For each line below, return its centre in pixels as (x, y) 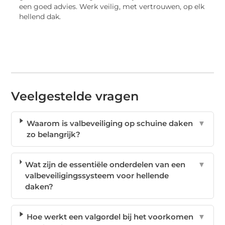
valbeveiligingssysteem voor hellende (97, 176)
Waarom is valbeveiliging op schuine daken (109, 124)
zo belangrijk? (53, 135)
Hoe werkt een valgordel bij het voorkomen (110, 217)
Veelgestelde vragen (75, 96)
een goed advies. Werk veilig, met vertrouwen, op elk (112, 7)
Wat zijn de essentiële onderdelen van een (105, 165)
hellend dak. (40, 17)
